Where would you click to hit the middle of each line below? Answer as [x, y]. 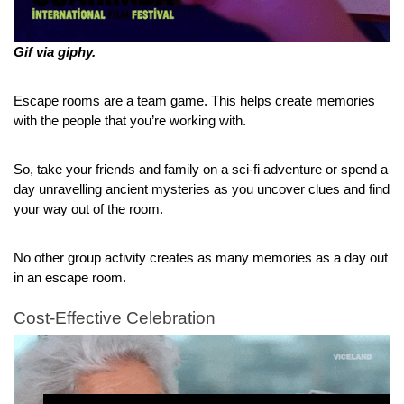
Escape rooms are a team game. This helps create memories [194, 101]
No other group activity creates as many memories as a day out [201, 258]
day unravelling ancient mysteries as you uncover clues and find [202, 190]
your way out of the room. [88, 210]
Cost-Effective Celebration [115, 318]
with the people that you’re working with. [130, 121]
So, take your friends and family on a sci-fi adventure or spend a [201, 170]
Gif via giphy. [55, 53]
